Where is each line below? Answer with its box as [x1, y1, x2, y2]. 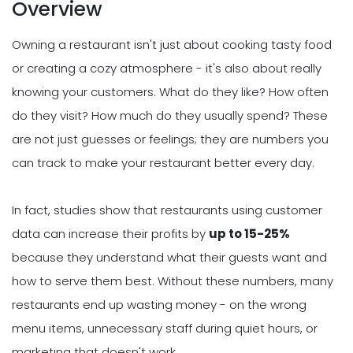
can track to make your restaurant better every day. [12, 154, 314, 171]
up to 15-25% [209, 225, 290, 242]
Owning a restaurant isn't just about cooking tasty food [12, 35, 332, 53]
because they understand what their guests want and [12, 248, 327, 266]
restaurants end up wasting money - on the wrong [12, 295, 307, 313]
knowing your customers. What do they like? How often [12, 83, 329, 100]
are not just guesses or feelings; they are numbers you [12, 130, 329, 147]
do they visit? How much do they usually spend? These [12, 106, 328, 124]
